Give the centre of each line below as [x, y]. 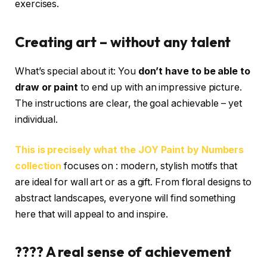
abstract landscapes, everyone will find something [125, 198]
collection [38, 166]
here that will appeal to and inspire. [92, 215]
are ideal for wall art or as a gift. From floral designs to [133, 182]
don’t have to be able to [194, 71]
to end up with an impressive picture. [160, 87]
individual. [37, 119]
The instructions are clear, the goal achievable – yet [128, 103]
